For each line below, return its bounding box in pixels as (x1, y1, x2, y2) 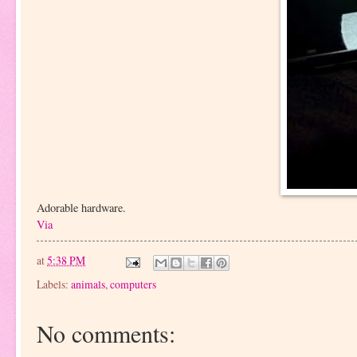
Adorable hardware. (37, 199, 126, 215)
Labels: (37, 276, 71, 292)
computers (110, 276, 156, 292)
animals (71, 276, 105, 292)
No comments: (37, 316, 175, 349)
